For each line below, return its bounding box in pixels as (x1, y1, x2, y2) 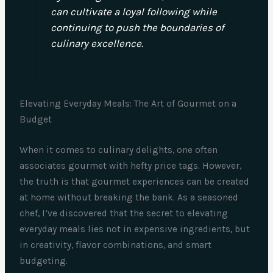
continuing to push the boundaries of (50, 21, 224, 34)
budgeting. (19, 255, 68, 266)
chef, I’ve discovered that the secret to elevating (19, 207, 229, 219)
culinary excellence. (50, 37, 143, 50)
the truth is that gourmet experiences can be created (19, 175, 250, 187)
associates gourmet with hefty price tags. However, (19, 160, 242, 171)
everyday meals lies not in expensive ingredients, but (19, 223, 250, 235)
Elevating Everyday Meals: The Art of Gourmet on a (19, 98, 237, 110)
